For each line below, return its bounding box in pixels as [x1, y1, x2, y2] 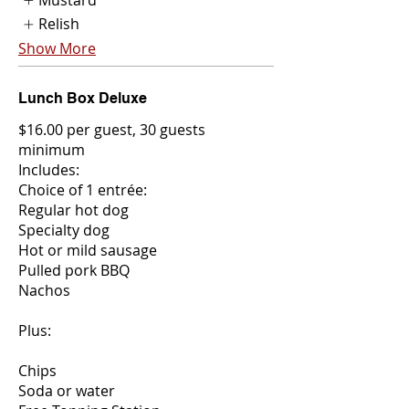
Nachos [18, 279, 70, 300]
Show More [18, 37, 96, 58]
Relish [38, 14, 80, 35]
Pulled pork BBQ [18, 259, 130, 280]
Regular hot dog [18, 199, 129, 220]
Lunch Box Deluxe [18, 89, 147, 107]
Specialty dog [18, 219, 110, 240]
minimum [18, 139, 85, 160]
